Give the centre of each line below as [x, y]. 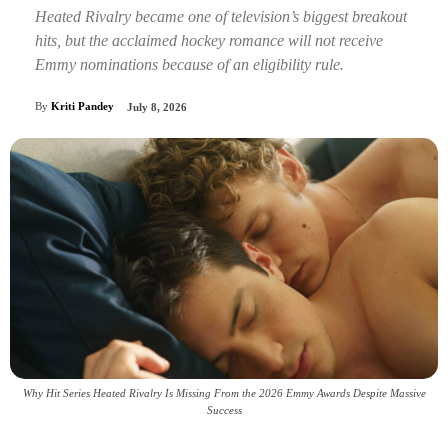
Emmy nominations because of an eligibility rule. [189, 64]
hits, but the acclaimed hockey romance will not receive [209, 40]
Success [224, 410]
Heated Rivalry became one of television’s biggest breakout [221, 16]
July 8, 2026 [157, 107]
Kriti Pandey [82, 106]
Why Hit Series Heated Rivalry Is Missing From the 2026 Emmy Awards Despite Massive [224, 393]
